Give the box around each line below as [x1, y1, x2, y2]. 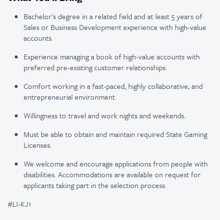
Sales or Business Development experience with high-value [24, 22, 206, 32]
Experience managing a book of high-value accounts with [24, 51, 200, 62]
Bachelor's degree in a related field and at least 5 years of [24, 11, 202, 22]
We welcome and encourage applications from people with [24, 158, 208, 169]
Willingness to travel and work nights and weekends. [24, 110, 186, 121]
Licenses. [24, 139, 52, 150]
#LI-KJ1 [8, 198, 31, 209]
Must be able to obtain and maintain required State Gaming [24, 129, 207, 139]
